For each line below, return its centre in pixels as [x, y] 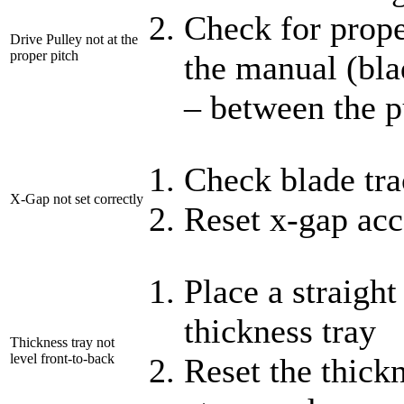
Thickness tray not [62, 343]
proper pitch [44, 56]
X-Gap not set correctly [77, 199]
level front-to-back [62, 359]
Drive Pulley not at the [74, 40]
